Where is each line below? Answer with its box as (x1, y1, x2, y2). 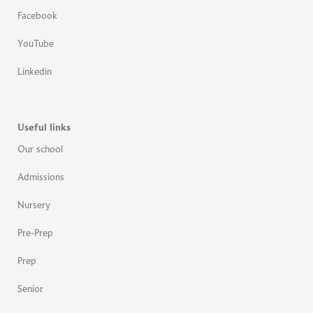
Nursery (17, 201, 50, 211)
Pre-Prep (17, 228, 53, 239)
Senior (17, 284, 43, 295)
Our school (17, 145, 63, 155)
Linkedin (17, 67, 52, 78)
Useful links (17, 123, 71, 133)
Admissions (17, 173, 64, 183)
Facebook (17, 11, 57, 22)
